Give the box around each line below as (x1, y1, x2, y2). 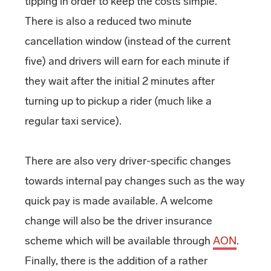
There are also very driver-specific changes (24, 154, 231, 168)
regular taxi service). (24, 114, 122, 128)
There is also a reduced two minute (24, 14, 192, 28)
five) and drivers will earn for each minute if (24, 54, 229, 68)
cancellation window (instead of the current (24, 34, 230, 48)
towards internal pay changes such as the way (24, 174, 245, 188)
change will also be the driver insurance (24, 214, 212, 228)
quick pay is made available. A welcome (24, 194, 213, 208)
